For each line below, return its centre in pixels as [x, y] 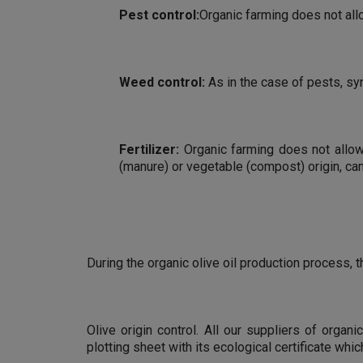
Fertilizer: [149, 149]
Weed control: [162, 82]
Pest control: [159, 15]
